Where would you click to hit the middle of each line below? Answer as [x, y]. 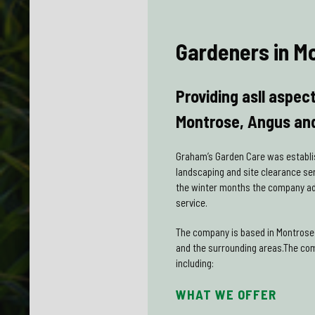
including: [195, 263]
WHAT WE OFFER [226, 294]
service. [192, 202]
